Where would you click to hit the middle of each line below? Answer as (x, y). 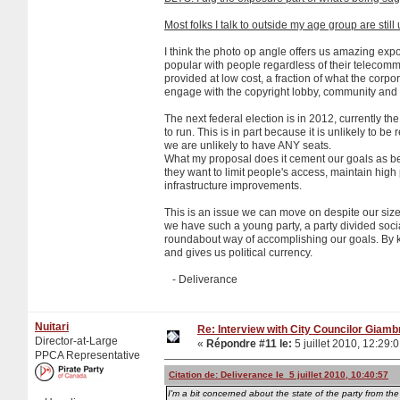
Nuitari (52, 326)
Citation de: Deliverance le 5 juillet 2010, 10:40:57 (279, 374)
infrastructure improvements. (233, 185)
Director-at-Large (76, 341)
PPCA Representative (87, 355)
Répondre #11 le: (249, 343)
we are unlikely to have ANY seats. (248, 145)
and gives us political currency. (238, 252)
